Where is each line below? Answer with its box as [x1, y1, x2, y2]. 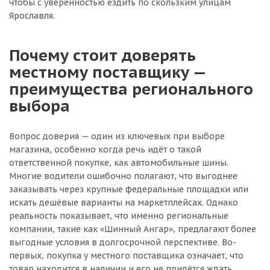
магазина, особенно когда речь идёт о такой [9, 144, 201, 155]
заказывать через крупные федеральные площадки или [9, 184, 248, 195]
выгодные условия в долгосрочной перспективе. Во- [9, 237, 236, 248]
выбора [9, 95, 70, 116]
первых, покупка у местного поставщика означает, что [9, 250, 243, 261]
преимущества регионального [9, 78, 253, 99]
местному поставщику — [9, 61, 206, 82]
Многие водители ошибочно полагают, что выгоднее [9, 171, 237, 181]
